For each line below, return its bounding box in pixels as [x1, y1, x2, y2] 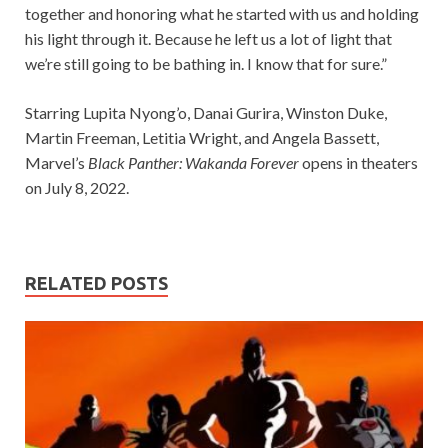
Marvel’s [25, 153, 88, 173]
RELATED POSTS [25, 273, 168, 294]
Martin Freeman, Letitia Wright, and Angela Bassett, [25, 128, 379, 148]
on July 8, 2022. [25, 178, 129, 198]
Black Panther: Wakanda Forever [88, 153, 299, 173]
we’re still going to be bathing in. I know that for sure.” [25, 54, 387, 74]
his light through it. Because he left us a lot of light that [25, 29, 392, 49]
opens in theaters [299, 153, 418, 173]
